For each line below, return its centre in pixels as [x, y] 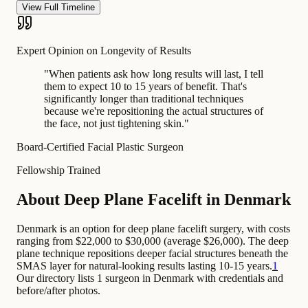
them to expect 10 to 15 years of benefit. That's [145, 86]
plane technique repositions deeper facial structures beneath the [152, 253]
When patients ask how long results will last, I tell [156, 74]
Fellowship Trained [58, 170]
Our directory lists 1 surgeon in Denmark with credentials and [150, 278]
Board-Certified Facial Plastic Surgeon [100, 146]
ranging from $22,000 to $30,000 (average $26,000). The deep [153, 241]
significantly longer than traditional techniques [144, 98]
